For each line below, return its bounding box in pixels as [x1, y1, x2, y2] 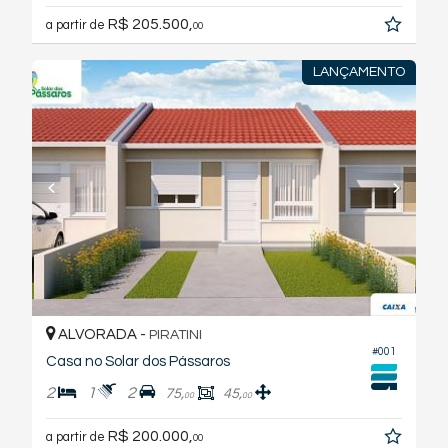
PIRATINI [149, 328, 202, 343]
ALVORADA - [55, 327, 149, 343]
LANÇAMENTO [312, 65, 405, 80]
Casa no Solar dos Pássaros [46, 354, 230, 370]
